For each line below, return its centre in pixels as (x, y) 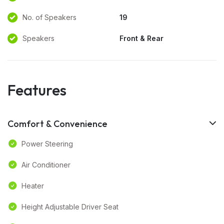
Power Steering (47, 144)
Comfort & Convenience (57, 124)
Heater (33, 186)
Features (37, 90)
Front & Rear (141, 38)
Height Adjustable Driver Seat (70, 207)
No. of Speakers (49, 17)
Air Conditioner (46, 165)
